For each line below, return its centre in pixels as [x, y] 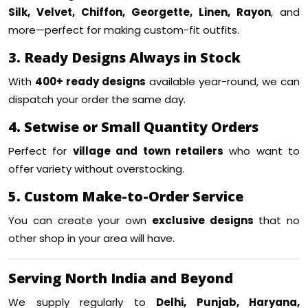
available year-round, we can [223, 82]
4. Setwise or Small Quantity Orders [133, 127]
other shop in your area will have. [91, 239]
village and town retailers [148, 151]
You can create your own [80, 221]
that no [276, 221]
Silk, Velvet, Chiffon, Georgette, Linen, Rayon [140, 12]
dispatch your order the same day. [97, 100]
